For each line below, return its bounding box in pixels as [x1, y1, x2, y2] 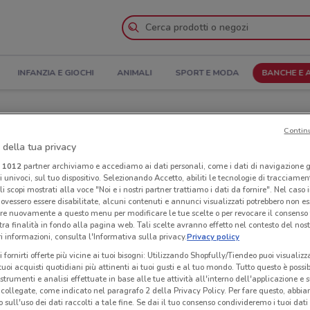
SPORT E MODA [174, 67, 239, 79]
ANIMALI [117, 67, 152, 79]
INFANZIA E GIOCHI [17, 67, 94, 79]
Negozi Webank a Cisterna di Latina [57, 143, 197, 154]
